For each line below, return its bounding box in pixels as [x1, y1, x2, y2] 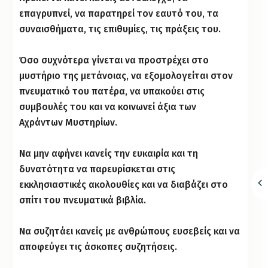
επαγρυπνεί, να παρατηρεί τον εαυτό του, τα [19, 8, 219, 20]
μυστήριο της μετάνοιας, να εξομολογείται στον [19, 70, 233, 82]
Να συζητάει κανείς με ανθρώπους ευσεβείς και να [19, 226, 240, 237]
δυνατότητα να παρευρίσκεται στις [19, 163, 176, 175]
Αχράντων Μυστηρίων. [19, 117, 118, 129]
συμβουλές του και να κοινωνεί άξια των [19, 101, 197, 113]
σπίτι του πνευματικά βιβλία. [19, 194, 147, 206]
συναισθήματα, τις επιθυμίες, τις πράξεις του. [19, 23, 221, 35]
